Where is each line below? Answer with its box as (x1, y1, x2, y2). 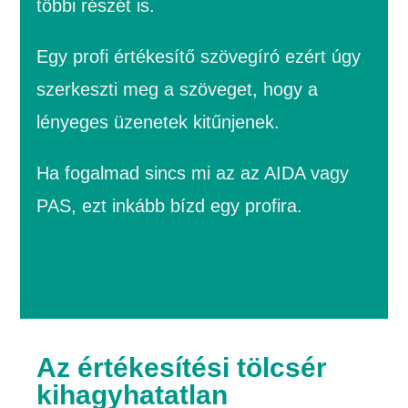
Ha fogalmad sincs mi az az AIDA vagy (36, 163, 350, 184)
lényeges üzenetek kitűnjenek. (36, 112, 280, 133)
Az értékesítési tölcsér (36, 352, 328, 382)
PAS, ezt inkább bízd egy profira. (36, 196, 303, 217)
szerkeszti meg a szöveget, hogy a (36, 79, 319, 100)
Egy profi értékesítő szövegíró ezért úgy (36, 46, 362, 67)
